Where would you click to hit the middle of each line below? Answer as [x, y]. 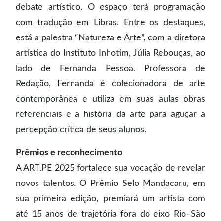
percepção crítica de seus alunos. [81, 129]
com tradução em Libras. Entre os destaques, [110, 22]
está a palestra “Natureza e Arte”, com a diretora [110, 38]
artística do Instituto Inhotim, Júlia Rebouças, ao [110, 53]
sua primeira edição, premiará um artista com [110, 199]
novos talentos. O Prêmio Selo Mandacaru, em [110, 183]
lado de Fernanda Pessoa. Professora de [110, 68]
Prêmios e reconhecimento [69, 153]
